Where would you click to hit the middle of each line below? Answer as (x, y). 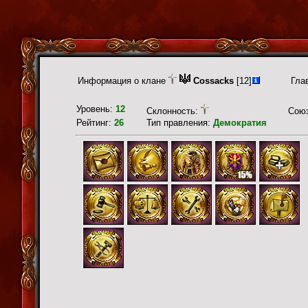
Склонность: (174, 111)
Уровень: (96, 109)
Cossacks (213, 81)
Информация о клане (123, 81)
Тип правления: (180, 123)
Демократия (240, 123)
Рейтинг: (95, 123)
